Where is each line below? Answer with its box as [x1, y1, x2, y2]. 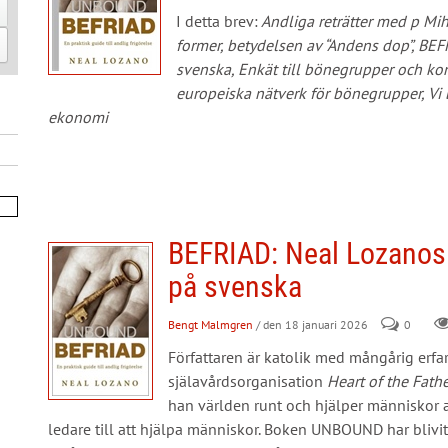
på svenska [167, 269, 302, 304]
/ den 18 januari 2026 [255, 317, 368, 332]
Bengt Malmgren [167, 317, 253, 332]
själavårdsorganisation [167, 371, 327, 391]
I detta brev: [175, 11, 258, 31]
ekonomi [47, 107, 108, 127]
